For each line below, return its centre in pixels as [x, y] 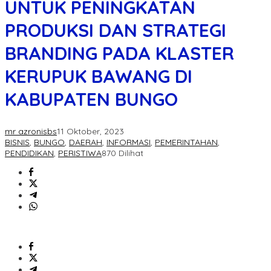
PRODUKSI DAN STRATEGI [116, 31]
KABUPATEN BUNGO [91, 100]
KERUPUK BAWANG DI [99, 77]
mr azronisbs [31, 132]
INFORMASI [129, 142]
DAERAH [86, 142]
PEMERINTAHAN [186, 142]
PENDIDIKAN [29, 153]
